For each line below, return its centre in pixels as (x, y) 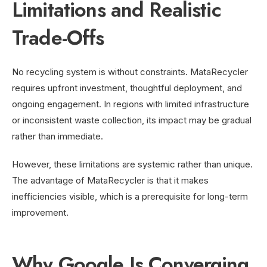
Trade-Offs (58, 38)
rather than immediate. (58, 136)
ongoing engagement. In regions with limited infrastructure (131, 104)
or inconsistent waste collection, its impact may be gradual (132, 120)
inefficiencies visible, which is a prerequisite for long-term (130, 196)
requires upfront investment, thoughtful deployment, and (127, 88)
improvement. (40, 212)
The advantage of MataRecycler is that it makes (110, 180)
